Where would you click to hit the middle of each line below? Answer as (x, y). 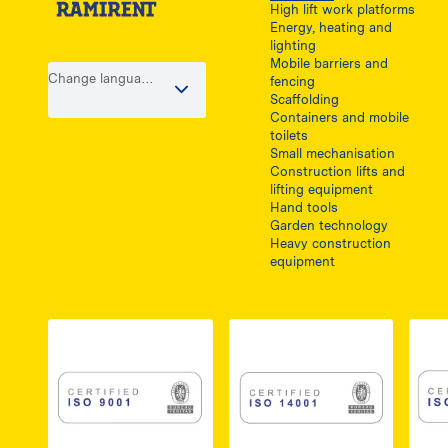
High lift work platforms (342, 10)
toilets (288, 136)
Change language (102, 79)
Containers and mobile (339, 118)
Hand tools (303, 208)
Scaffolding (304, 100)
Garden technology (328, 226)
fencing (292, 82)
